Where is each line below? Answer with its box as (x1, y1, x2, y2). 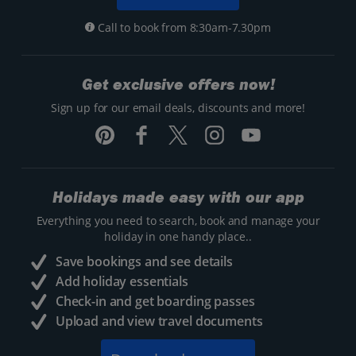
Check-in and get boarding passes (55, 292, 255, 311)
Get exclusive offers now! (81, 75, 275, 95)
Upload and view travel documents (55, 312, 263, 331)
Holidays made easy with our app (52, 188, 304, 207)
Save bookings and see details (55, 253, 233, 271)
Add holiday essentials (55, 273, 188, 291)
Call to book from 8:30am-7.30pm (95, 20, 271, 36)
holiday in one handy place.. (104, 229, 252, 245)
